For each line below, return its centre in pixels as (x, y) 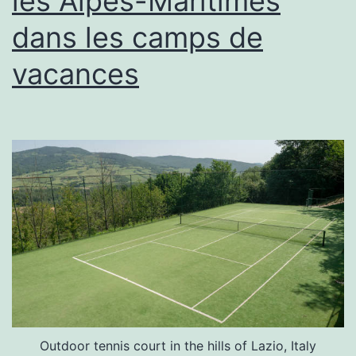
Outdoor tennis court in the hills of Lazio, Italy (178, 345)
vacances (75, 74)
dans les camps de (137, 38)
